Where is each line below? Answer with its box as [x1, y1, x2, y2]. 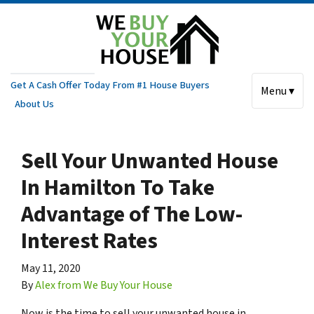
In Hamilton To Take [21, 172, 214, 205]
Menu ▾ [261, 83, 294, 99]
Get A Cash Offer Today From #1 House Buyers [11, 77, 210, 93]
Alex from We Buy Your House [35, 278, 172, 294]
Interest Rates [21, 225, 158, 258]
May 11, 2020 [21, 261, 81, 277]
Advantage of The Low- [21, 198, 243, 231]
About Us [15, 97, 55, 112]
